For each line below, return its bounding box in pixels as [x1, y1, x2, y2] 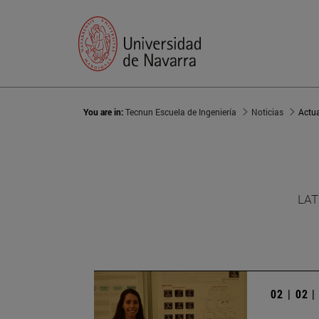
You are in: [83, 106, 125, 118]
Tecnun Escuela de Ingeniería [125, 106, 236, 118]
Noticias [251, 106, 283, 118]
